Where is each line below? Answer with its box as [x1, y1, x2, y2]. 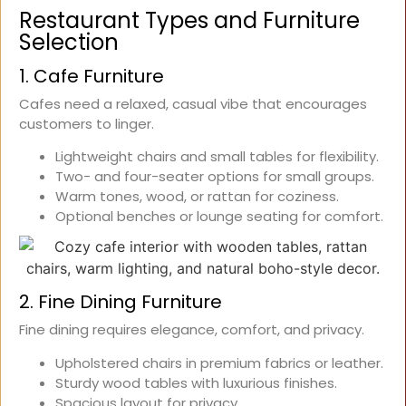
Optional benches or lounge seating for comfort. [55, 207, 383, 227]
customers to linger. [19, 113, 154, 133]
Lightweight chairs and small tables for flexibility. [55, 147, 379, 167]
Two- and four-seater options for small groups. [55, 167, 374, 187]
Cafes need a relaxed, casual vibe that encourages [19, 93, 367, 113]
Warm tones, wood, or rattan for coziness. [55, 187, 339, 207]
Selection [19, 26, 119, 57]
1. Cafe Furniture [19, 63, 164, 89]
